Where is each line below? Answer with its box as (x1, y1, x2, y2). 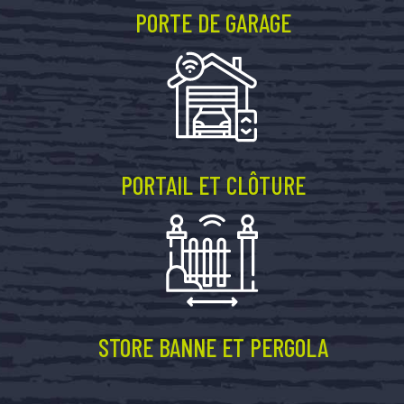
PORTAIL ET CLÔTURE (120, 169, 306, 200)
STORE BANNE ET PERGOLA (97, 331, 328, 363)
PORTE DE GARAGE (134, 6, 291, 38)
